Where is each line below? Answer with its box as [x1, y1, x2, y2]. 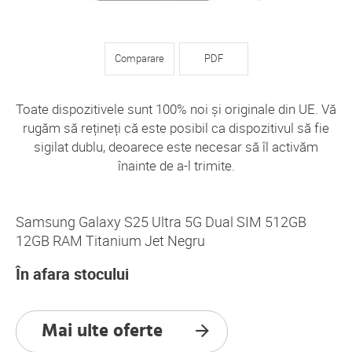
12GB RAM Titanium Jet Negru [16, 233, 205, 249]
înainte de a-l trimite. [117, 158, 235, 174]
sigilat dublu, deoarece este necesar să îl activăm [34, 139, 318, 155]
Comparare [114, 53, 164, 64]
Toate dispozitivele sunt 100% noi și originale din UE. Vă [16, 101, 336, 117]
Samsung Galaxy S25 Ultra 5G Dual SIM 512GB [16, 214, 306, 230]
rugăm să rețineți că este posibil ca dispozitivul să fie [23, 120, 329, 136]
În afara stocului [16, 265, 129, 284]
